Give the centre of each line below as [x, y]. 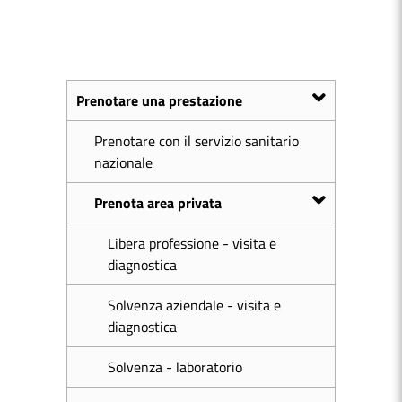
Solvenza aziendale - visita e [194, 305]
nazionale [123, 162]
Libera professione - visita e [192, 243]
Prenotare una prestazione [159, 100]
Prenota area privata [158, 203]
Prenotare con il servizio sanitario [197, 141]
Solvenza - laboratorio [175, 367]
